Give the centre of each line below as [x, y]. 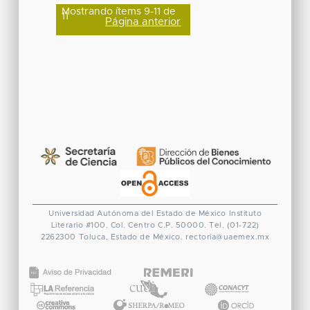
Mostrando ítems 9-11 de [118, 11]
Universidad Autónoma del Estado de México [137, 213]
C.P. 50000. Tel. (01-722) [209, 225]
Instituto [245, 213]
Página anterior [143, 21]
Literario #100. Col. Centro [103, 225]
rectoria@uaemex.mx [227, 237]
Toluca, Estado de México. [130, 237]
